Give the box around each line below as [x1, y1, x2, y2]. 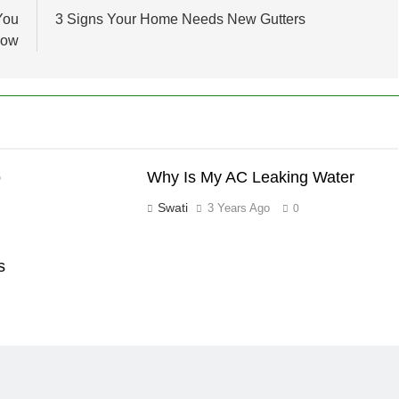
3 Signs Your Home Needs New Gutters [54, 12, 305, 28]
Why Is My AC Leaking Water [147, 168, 355, 187]
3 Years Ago [208, 201, 271, 216]
